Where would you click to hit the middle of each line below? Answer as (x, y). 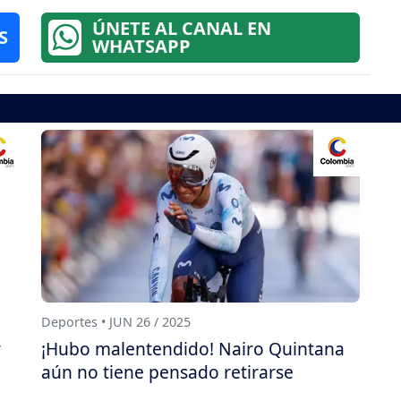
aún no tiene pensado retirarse (167, 371)
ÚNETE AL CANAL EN (181, 29)
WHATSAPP (141, 47)
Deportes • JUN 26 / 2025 (116, 321)
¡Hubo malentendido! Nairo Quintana (193, 348)
